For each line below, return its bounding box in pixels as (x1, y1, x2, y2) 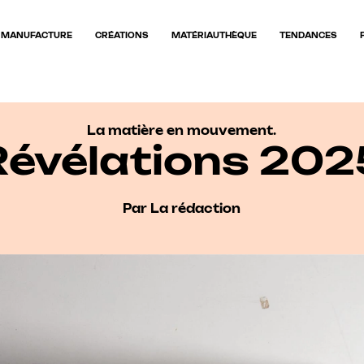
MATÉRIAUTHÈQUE (171, 31, 257, 41)
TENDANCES (279, 31, 337, 41)
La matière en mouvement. (87, 123, 277, 137)
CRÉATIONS (94, 31, 149, 41)
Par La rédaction (123, 201, 241, 216)
